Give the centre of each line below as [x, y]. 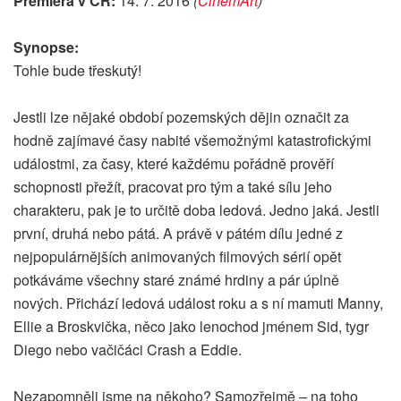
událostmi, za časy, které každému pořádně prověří [174, 164]
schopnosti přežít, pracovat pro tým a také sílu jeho [173, 187]
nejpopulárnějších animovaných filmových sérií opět [177, 257]
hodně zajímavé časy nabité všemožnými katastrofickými [192, 141]
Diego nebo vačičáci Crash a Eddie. [128, 350]
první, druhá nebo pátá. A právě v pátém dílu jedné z [178, 234]
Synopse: [46, 47]
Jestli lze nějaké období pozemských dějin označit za [181, 117]
